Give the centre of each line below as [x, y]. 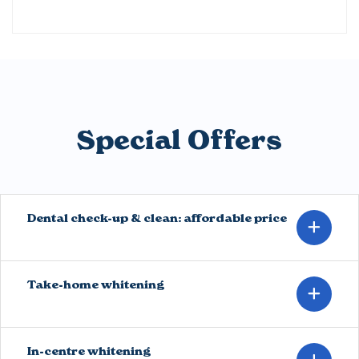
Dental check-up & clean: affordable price [157, 218]
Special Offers [179, 140]
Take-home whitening [96, 284]
